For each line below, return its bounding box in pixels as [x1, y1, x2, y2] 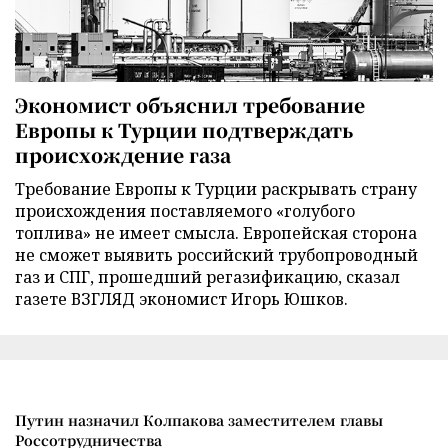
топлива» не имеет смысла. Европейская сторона [15, 221, 417, 244]
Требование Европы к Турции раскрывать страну [15, 177, 417, 200]
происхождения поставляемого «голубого [15, 199, 355, 222]
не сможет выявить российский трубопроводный [15, 243, 418, 266]
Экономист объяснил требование [15, 90, 365, 118]
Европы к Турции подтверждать [15, 115, 353, 143]
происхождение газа [15, 140, 231, 168]
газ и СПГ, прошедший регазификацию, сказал [15, 265, 400, 288]
